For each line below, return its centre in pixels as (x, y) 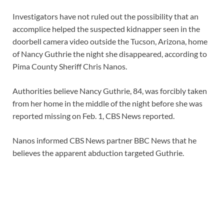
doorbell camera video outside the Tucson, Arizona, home (110, 41)
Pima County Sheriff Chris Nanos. (70, 66)
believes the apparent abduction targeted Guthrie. (98, 152)
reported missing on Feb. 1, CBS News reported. (93, 115)
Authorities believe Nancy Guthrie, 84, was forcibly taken (110, 90)
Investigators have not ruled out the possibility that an (105, 16)
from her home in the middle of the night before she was (107, 103)
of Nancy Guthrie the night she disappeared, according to (110, 53)
